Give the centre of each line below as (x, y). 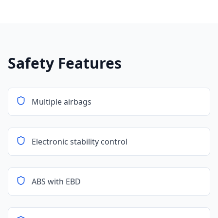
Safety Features (65, 63)
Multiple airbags (62, 102)
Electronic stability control (80, 142)
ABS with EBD (56, 182)
